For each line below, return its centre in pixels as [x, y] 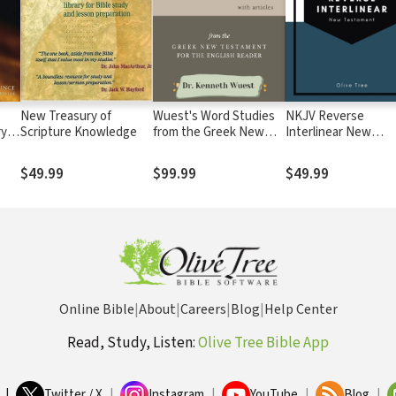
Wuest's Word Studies [214, 117]
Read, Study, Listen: [133, 343]
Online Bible [96, 310]
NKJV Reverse [325, 117]
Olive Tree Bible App [263, 343]
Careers [203, 310]
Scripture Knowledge [79, 133]
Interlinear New [329, 133]
